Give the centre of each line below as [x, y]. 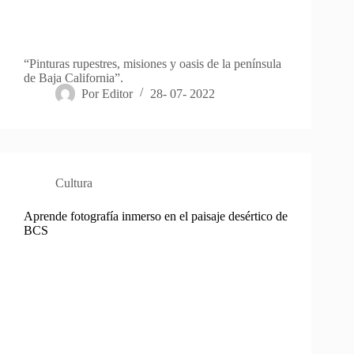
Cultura [74, 183]
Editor [118, 93]
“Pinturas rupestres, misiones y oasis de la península [153, 63]
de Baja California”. [73, 77]
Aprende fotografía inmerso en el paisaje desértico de [156, 216]
